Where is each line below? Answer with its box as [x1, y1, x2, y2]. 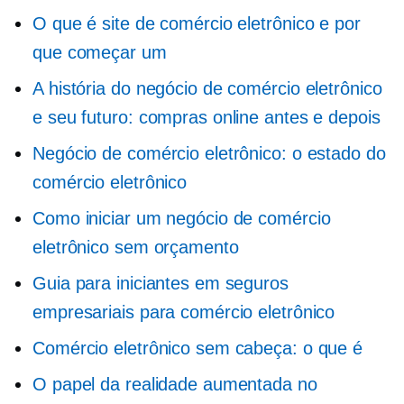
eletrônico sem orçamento [32, 237, 239, 257]
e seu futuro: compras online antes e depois [32, 107, 381, 127]
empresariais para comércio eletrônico [32, 302, 335, 322]
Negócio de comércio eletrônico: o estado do [32, 143, 386, 163]
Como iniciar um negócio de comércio [32, 208, 331, 228]
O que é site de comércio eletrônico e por [32, 14, 361, 33]
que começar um [32, 42, 167, 62]
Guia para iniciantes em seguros [32, 273, 289, 293]
